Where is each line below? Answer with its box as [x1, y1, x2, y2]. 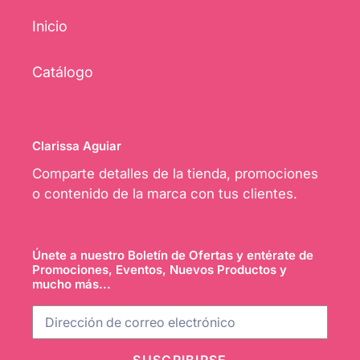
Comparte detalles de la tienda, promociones [32, 165, 318, 182]
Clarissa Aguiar [32, 138, 121, 154]
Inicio [32, 18, 67, 35]
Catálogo [32, 63, 93, 81]
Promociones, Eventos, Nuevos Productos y [32, 261, 287, 277]
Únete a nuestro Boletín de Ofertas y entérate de [32, 247, 313, 263]
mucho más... [32, 276, 111, 292]
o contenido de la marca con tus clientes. [32, 185, 297, 202]
